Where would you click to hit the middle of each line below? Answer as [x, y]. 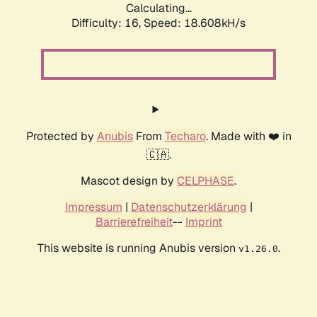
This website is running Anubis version [138, 248]
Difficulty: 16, [108, 23]
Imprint [203, 222]
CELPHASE [206, 181]
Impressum [93, 207]
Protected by [61, 137]
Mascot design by [129, 181]
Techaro [185, 137]
